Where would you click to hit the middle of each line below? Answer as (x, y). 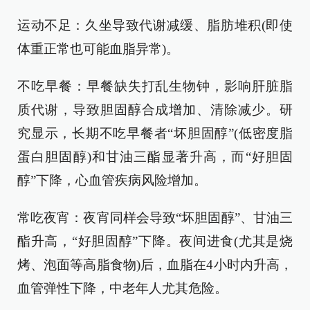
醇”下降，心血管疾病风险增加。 (112, 180)
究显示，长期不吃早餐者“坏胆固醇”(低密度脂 (155, 133)
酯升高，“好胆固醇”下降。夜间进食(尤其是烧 (155, 241)
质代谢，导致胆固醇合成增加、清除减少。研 (155, 110)
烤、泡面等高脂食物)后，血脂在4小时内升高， (155, 265)
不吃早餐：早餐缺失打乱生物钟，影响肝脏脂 (155, 86)
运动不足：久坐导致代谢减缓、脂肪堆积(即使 (155, 25)
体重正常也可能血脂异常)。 (98, 49)
